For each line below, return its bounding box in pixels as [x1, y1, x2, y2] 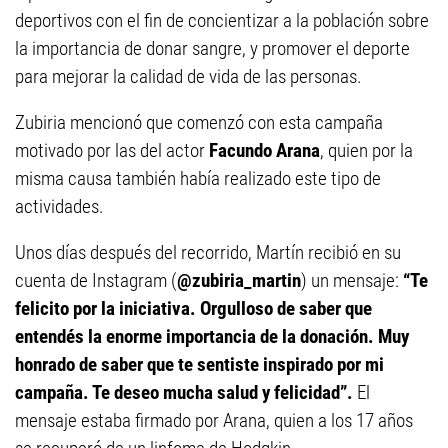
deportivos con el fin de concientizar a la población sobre [15, 9, 429, 32]
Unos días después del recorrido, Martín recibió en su [15, 241, 401, 264]
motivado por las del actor [15, 139, 209, 162]
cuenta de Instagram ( [15, 269, 177, 292]
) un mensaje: [301, 269, 403, 292]
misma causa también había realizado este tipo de [15, 167, 381, 190]
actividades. [15, 195, 104, 218]
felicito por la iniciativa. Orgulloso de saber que [15, 297, 372, 320]
